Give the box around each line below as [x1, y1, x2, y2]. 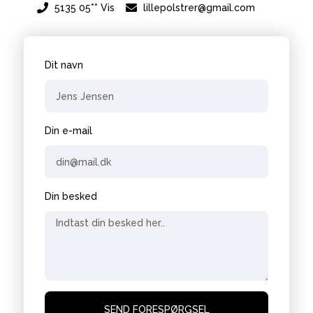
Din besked [45, 191, 98, 203]
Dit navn [45, 59, 84, 71]
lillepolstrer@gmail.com [143, 2, 255, 14]
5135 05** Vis [54, 2, 115, 14]
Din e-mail [45, 125, 93, 137]
